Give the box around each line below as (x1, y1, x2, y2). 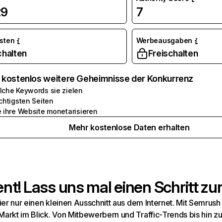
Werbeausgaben (136, 36, 192, 45)
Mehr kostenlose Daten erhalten (68, 122, 190, 132)
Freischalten (148, 48, 198, 58)
